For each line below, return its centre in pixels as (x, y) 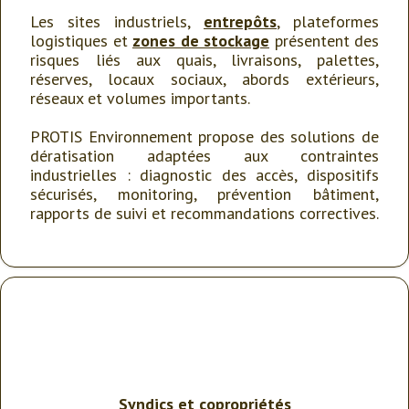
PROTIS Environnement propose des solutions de (204, 136)
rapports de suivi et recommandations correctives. (204, 213)
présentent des (324, 41)
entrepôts (240, 21)
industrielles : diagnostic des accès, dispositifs (204, 175)
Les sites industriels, (117, 21)
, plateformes (328, 21)
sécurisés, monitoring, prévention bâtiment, (204, 194)
